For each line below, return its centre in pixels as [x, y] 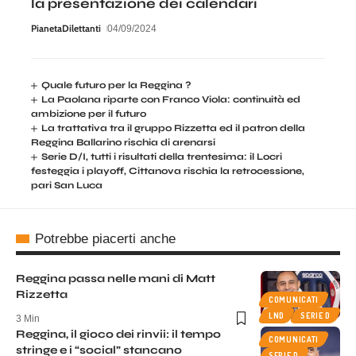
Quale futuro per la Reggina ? [117, 85]
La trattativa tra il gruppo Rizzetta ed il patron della [174, 128]
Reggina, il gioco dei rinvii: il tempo [118, 334]
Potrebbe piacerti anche [105, 238]
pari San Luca [67, 185]
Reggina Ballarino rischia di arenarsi [123, 142]
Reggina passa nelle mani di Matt [116, 278]
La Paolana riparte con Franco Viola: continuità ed [171, 99]
